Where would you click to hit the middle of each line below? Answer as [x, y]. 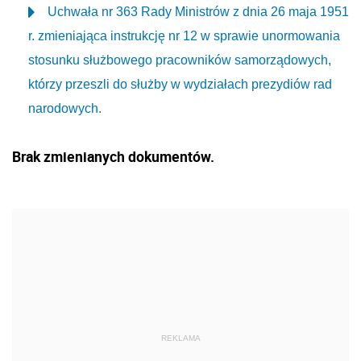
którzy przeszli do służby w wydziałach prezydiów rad [180, 84]
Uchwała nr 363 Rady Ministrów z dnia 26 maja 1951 [198, 12]
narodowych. [65, 108]
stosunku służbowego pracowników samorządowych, [180, 60]
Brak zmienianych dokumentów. [113, 156]
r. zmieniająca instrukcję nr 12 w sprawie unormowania [184, 36]
